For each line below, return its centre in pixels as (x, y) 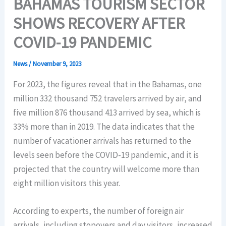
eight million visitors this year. (67, 183)
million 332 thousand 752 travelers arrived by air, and (108, 99)
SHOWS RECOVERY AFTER (99, 23)
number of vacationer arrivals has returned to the (102, 141)
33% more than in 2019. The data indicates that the (104, 127)
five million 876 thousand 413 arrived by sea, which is (107, 113)
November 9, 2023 (57, 64)
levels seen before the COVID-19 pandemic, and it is (106, 155)
